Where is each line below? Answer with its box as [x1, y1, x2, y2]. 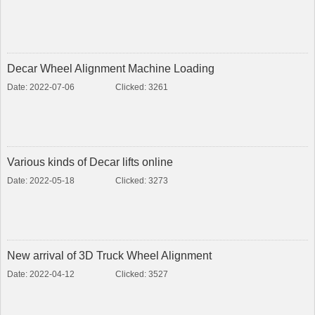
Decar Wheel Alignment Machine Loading [7, 63, 214, 75]
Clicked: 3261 [115, 82, 169, 92]
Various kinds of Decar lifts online [7, 156, 173, 168]
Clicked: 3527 [115, 269, 169, 279]
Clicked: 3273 [115, 176, 169, 186]
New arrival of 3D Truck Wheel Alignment [7, 250, 212, 262]
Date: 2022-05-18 [7, 176, 75, 186]
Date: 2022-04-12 [7, 269, 75, 279]
